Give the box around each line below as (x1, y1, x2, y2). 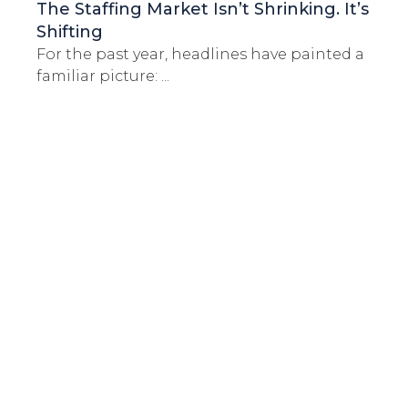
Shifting (36, 22, 103, 43)
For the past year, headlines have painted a (36, 46, 364, 64)
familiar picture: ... (36, 67, 169, 86)
